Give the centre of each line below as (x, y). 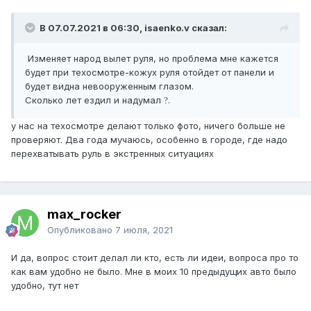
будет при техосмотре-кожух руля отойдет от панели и (150, 73)
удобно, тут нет (45, 286)
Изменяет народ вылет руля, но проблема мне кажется (152, 59)
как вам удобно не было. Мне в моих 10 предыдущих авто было (154, 272)
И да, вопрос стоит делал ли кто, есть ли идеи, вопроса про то (155, 258)
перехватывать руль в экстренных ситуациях (112, 154)
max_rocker (84, 215)
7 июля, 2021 (144, 230)
